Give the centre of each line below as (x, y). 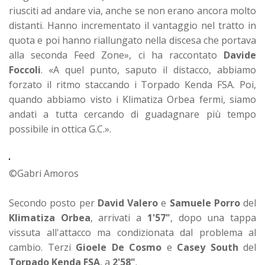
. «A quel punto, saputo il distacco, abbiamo (148, 70)
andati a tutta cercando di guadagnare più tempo (132, 114)
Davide (240, 55)
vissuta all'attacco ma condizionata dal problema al (132, 232)
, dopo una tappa (213, 217)
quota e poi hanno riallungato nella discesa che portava (132, 40)
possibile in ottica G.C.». (60, 129)
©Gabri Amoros (44, 173)
